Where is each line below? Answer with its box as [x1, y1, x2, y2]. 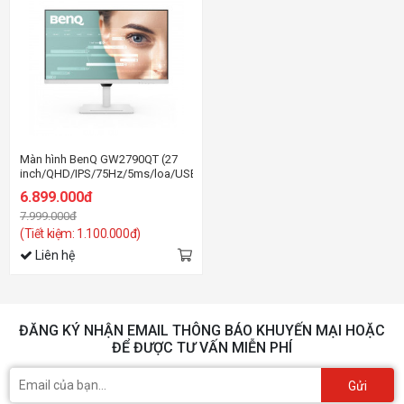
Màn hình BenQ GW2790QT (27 [20, 151, 178, 166]
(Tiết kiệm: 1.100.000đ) [20, 225, 141, 241]
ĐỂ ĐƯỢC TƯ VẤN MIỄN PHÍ [112, 338, 292, 356]
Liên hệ [32, 247, 75, 262]
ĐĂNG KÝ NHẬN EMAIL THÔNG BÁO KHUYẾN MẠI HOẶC [19, 321, 385, 339]
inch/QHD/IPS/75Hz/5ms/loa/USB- [20, 166, 201, 180]
